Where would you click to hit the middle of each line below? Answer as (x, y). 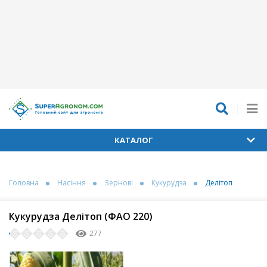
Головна (24, 183)
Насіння (72, 183)
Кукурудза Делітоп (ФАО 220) (81, 217)
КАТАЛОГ (133, 140)
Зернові (119, 183)
